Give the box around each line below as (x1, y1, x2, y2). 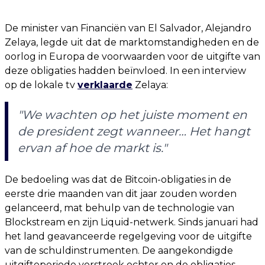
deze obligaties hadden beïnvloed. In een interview (5, 65, 246, 76)
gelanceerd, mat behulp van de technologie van (5, 202, 234, 214)
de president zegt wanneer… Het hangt (18, 124, 250, 138)
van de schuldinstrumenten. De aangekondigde (5, 245, 233, 256)
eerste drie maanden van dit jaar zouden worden (5, 188, 237, 199)
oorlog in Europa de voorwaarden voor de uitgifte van (5, 51, 260, 62)
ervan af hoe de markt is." (18, 141, 167, 155)
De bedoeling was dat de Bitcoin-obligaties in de (5, 174, 231, 185)
